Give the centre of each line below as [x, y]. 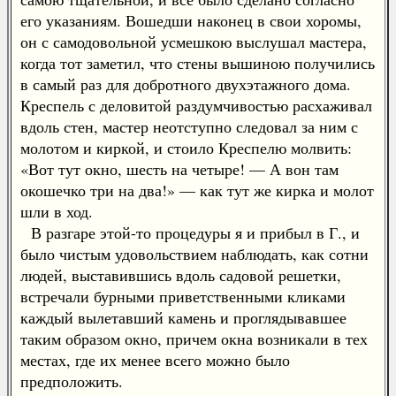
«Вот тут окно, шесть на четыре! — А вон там [179, 169]
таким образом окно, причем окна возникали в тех [194, 339]
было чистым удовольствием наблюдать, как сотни [194, 254]
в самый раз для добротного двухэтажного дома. [186, 84]
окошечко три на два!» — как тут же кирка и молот [197, 190]
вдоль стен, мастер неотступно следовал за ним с [189, 126]
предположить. [72, 381]
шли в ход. [57, 211]
